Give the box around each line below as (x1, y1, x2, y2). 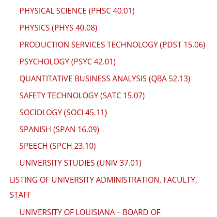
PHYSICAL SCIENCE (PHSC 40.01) (19, 5, 135, 16)
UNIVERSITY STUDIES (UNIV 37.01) (19, 157, 141, 169)
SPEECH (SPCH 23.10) (19, 140, 96, 152)
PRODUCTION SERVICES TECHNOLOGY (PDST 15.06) (19, 39, 205, 50)
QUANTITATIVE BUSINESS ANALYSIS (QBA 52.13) (19, 73, 190, 84)
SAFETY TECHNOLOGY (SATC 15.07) (19, 90, 145, 101)
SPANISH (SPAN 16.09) (19, 124, 99, 135)
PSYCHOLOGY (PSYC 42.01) (19, 56, 116, 67)
